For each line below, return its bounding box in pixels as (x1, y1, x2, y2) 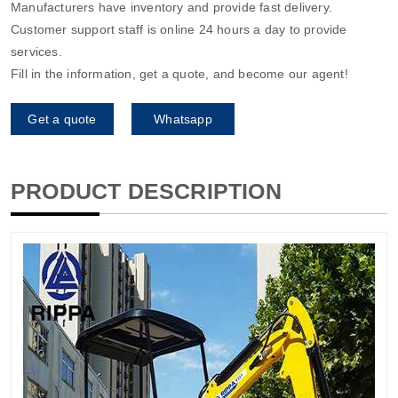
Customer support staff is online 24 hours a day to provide (11, 21, 347, 36)
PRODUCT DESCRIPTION (11, 178, 282, 203)
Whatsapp (154, 111, 212, 126)
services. (11, 44, 62, 59)
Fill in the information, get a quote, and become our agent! (11, 66, 348, 81)
